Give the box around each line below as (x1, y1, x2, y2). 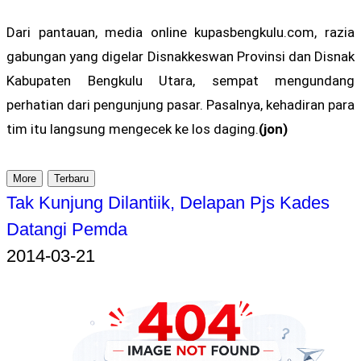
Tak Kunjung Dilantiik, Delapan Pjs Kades (6, 192, 330, 213)
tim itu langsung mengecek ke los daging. (6, 120, 259, 137)
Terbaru (54, 172, 89, 185)
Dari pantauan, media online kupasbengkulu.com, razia (6, 23, 355, 40)
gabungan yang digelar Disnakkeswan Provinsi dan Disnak (6, 48, 355, 64)
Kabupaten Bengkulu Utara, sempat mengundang (6, 72, 355, 89)
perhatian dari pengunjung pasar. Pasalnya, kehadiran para (6, 96, 355, 113)
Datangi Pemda (6, 218, 127, 239)
